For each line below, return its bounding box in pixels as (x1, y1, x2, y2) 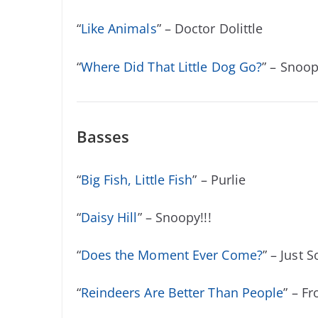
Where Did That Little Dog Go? (80, 57, 263, 75)
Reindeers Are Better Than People (80, 284, 284, 302)
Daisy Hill (80, 208, 138, 226)
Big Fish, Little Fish (80, 170, 193, 188)
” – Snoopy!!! (137, 208, 212, 226)
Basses (76, 125, 130, 147)
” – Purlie (192, 170, 246, 188)
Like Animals (80, 20, 157, 38)
